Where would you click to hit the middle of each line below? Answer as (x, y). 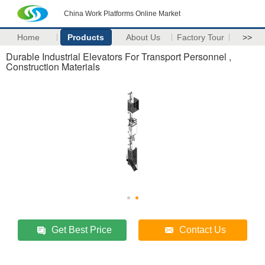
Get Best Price (81, 230)
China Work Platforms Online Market (122, 14)
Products (86, 37)
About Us (143, 37)
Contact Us (202, 230)
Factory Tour (201, 37)
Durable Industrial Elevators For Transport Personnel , (119, 56)
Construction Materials (53, 67)
